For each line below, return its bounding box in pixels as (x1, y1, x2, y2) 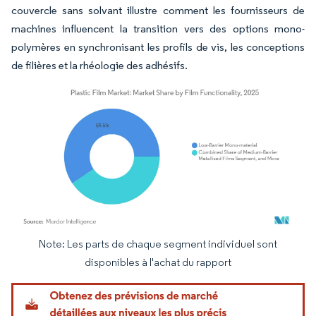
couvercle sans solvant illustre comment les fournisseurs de (11, 3, 305, 17)
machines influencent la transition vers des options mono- (11, 21, 305, 35)
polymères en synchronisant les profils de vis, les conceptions (11, 39, 305, 54)
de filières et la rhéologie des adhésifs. (11, 58, 188, 72)
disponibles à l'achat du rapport (85, 255, 231, 269)
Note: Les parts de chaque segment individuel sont (39, 236, 277, 250)
